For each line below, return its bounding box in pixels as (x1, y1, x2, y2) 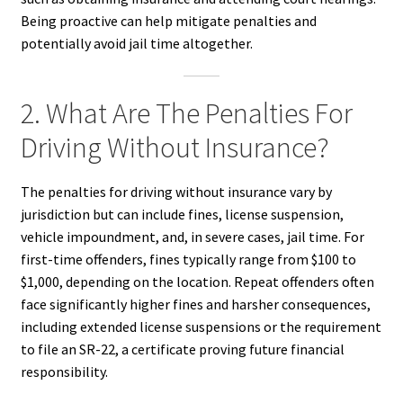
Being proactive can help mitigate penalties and (20, 12, 317, 31)
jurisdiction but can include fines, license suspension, (20, 204, 344, 223)
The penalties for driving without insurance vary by (20, 182, 332, 201)
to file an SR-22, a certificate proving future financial (20, 339, 345, 358)
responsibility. (20, 362, 108, 381)
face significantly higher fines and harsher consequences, (20, 294, 371, 313)
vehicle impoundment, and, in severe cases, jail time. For (20, 227, 364, 246)
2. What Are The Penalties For (20, 95, 353, 132)
